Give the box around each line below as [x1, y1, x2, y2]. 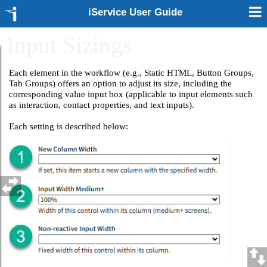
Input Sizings [7, 32, 132, 58]
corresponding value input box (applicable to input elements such [9, 88, 253, 99]
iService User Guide [88, 7, 183, 18]
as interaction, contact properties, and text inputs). [9, 99, 195, 110]
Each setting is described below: [9, 120, 129, 131]
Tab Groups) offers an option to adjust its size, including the [9, 77, 232, 88]
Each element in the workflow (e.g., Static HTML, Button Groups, [9, 67, 254, 77]
